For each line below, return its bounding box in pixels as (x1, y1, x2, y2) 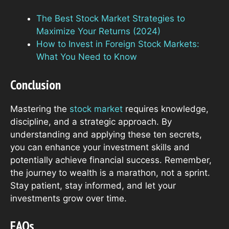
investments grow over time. (10, 193, 127, 203)
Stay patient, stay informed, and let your (10, 180, 176, 191)
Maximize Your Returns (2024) (36, 26, 161, 37)
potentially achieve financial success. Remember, (10, 154, 212, 165)
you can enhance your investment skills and (10, 142, 190, 152)
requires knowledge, (123, 103, 209, 114)
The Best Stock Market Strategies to (36, 13, 185, 24)
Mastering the (10, 103, 70, 114)
